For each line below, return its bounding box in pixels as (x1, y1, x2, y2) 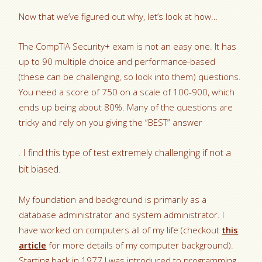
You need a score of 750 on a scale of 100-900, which (19, 86, 235, 98)
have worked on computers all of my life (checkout (19, 224, 222, 236)
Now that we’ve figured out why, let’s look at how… (19, 11, 218, 23)
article (19, 239, 47, 251)
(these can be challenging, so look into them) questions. (19, 71, 242, 83)
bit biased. (19, 163, 61, 176)
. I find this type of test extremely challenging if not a (19, 146, 232, 160)
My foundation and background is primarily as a (19, 194, 207, 206)
